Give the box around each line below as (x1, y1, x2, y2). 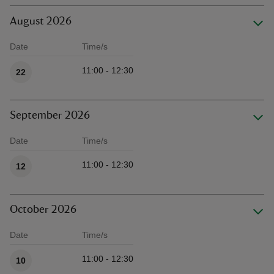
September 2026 (10, 110, 90, 121)
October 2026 (10, 204, 76, 215)
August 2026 (10, 16, 72, 27)
